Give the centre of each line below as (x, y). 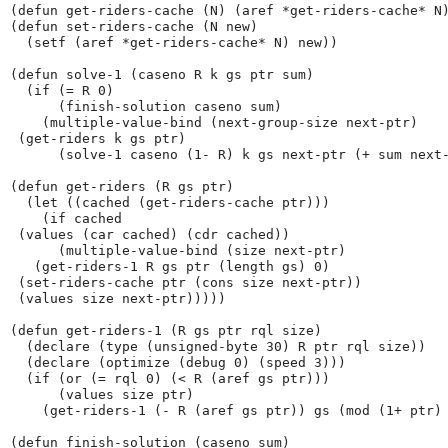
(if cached (66, 219)
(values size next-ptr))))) (118, 299)
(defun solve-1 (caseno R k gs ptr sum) (162, 75)
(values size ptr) (102, 395)
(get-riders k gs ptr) (98, 139)
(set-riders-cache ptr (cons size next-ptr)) (186, 283)
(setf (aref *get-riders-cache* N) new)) (174, 43)
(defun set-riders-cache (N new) (134, 27)
